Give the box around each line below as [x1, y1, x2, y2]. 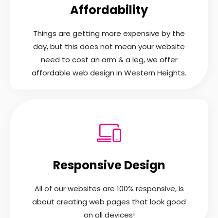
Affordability [70, 1, 148, 18]
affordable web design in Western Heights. [32, 67, 186, 78]
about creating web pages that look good [32, 196, 186, 207]
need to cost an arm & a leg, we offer [40, 54, 178, 65]
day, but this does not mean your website [33, 41, 185, 52]
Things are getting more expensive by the [33, 28, 185, 38]
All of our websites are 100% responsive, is [34, 183, 184, 194]
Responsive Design [53, 157, 165, 173]
